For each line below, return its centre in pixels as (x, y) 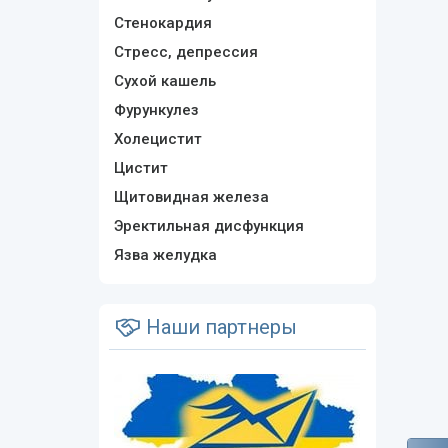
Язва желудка (165, 255)
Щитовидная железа (191, 197)
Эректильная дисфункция (208, 226)
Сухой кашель (164, 81)
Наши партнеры (218, 327)
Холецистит (157, 139)
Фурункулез (156, 110)
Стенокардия (162, 23)
